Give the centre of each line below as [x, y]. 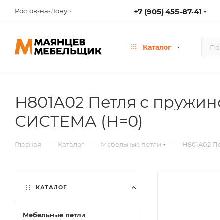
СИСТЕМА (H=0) [79, 121]
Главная [28, 144]
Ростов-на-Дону [41, 11]
